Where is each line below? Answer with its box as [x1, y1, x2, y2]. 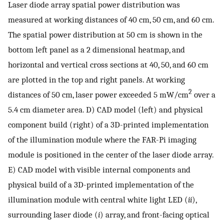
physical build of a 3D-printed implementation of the [8, 179, 194, 189]
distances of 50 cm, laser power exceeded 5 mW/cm [8, 89, 188, 99]
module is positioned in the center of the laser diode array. [8, 149, 213, 159]
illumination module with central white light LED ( [8, 194, 188, 204]
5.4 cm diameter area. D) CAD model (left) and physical [8, 104, 203, 114]
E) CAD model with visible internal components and [8, 164, 190, 174]
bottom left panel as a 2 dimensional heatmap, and [8, 44, 185, 54]
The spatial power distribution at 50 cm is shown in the [8, 29, 202, 39]
